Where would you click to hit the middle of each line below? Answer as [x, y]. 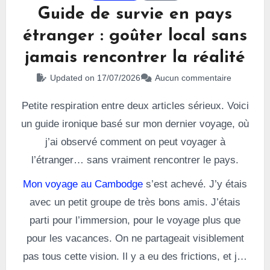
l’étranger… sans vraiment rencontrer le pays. [135, 160]
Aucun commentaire [193, 78]
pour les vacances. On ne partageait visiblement [135, 238]
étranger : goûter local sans [135, 36]
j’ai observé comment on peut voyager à [135, 142]
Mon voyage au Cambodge [83, 184]
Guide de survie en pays [135, 14]
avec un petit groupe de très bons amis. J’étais [135, 202]
